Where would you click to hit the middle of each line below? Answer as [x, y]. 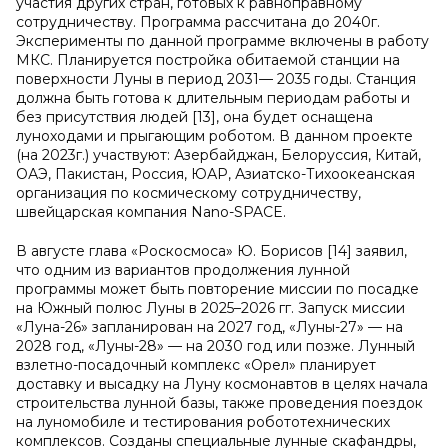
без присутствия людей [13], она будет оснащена [194, 117]
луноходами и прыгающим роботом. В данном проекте [214, 136]
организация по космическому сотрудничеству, [188, 193]
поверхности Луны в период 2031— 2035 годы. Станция [216, 79]
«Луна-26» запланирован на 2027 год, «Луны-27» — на [209, 327]
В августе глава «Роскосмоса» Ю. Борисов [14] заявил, [211, 251]
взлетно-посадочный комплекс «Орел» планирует [196, 365]
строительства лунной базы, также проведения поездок [219, 403]
